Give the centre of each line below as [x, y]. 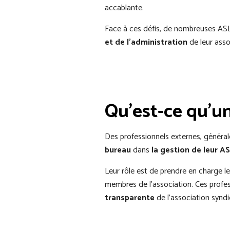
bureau [118, 150]
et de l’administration [146, 42]
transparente [130, 198]
